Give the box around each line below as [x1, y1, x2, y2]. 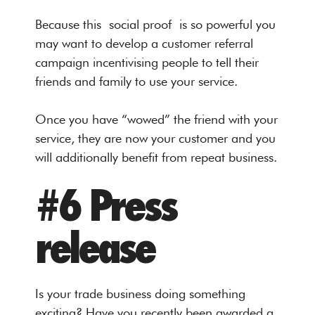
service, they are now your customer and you [35, 130, 276, 146]
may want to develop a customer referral [35, 35, 253, 51]
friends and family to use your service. [35, 73, 238, 89]
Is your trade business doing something [35, 285, 245, 301]
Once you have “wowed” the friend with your [35, 111, 278, 127]
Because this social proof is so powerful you [35, 16, 276, 32]
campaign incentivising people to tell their [35, 54, 259, 70]
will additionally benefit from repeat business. [35, 149, 277, 165]
